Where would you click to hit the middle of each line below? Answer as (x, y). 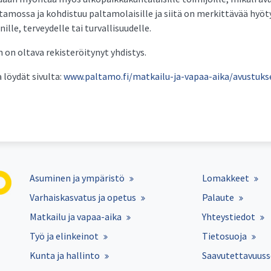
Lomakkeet (226, 178)
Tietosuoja (224, 236)
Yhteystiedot (229, 217)
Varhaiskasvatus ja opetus (83, 197)
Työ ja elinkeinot (64, 236)
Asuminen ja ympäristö (77, 178)
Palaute (218, 197)
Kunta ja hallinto (65, 255)
